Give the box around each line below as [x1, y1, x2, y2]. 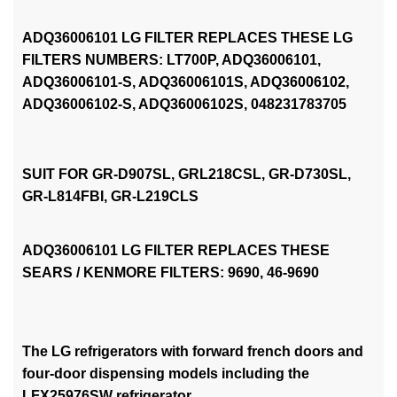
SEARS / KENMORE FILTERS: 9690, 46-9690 [22, 264, 319, 280]
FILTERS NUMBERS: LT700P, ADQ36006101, [22, 51, 321, 67]
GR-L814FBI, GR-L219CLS [22, 188, 198, 204]
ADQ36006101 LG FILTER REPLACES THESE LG [22, 29, 353, 45]
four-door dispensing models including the [22, 365, 309, 381]
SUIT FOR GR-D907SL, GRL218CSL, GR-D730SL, [22, 166, 351, 182]
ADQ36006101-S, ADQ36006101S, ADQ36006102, [22, 74, 349, 90]
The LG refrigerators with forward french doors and [22, 343, 363, 359]
